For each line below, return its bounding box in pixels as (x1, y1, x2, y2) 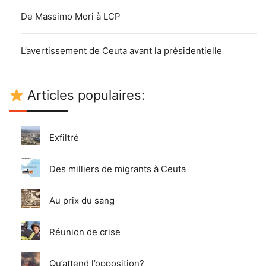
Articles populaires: (24, 87, 145, 103)
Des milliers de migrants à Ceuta (49, 163, 186, 175)
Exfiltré (49, 132, 79, 144)
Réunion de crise (49, 226, 121, 238)
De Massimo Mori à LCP (21, 11, 121, 23)
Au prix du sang (49, 195, 115, 207)
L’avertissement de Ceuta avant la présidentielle (21, 45, 222, 57)
